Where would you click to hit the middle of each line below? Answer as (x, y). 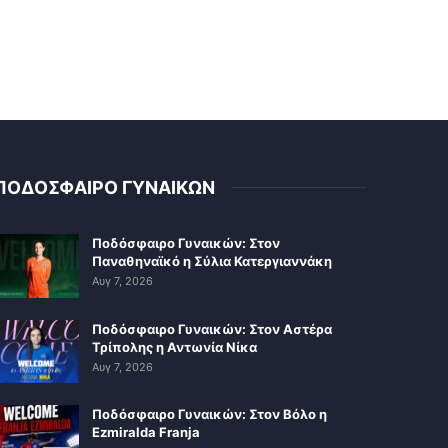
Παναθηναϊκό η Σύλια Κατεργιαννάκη (211, 260)
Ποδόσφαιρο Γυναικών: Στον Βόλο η (209, 414)
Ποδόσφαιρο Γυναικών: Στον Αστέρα (211, 328)
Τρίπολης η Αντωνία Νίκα (174, 346)
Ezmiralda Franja (145, 432)
